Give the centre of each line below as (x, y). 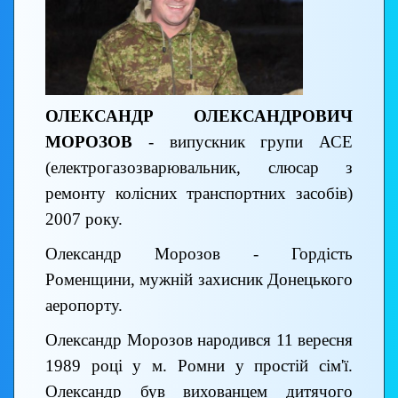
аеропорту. (84, 306)
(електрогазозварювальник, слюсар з (199, 168)
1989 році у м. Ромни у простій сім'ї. (199, 366)
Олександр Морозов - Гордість (199, 254)
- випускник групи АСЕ (243, 142)
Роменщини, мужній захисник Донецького (199, 280)
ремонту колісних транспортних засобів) (199, 194)
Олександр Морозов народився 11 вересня (199, 340)
